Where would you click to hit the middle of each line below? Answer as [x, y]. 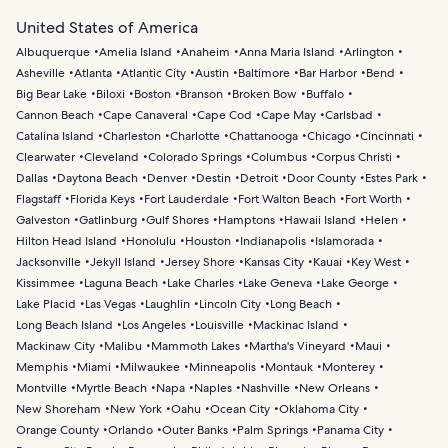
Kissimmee [45, 283]
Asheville [40, 73]
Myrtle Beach [111, 388]
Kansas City [274, 262]
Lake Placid [46, 304]
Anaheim [205, 52]
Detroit [259, 178]
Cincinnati [387, 136]
